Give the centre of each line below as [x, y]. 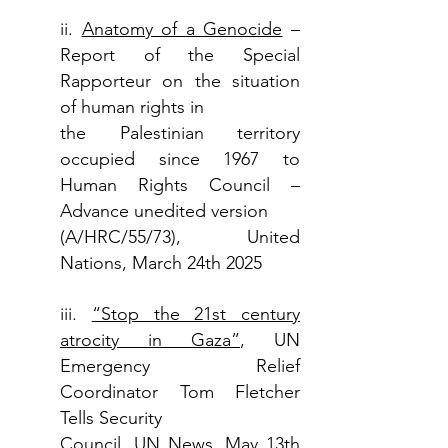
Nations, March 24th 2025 [161, 263]
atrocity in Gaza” [150, 340]
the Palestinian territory [180, 133]
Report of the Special [180, 55]
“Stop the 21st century [195, 314]
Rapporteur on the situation [180, 81]
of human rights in [132, 107]
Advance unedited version [164, 211]
